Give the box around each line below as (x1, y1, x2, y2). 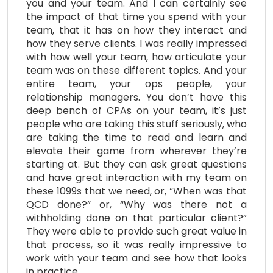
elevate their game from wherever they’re (26, 143, 247, 158)
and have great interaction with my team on (26, 170, 247, 185)
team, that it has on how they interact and (26, 23, 247, 37)
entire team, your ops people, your (26, 76, 247, 91)
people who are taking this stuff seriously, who (26, 116, 247, 131)
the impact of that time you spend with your (26, 9, 247, 24)
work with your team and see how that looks (26, 250, 247, 265)
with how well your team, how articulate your (26, 49, 247, 64)
